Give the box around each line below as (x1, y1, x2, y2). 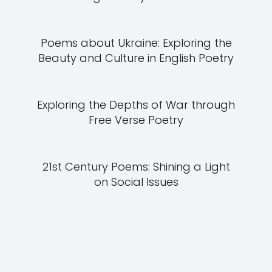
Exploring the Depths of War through (37, 97, 235, 112)
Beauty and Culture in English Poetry (38, 50, 234, 66)
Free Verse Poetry (89, 112, 183, 127)
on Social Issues (93, 174, 178, 189)
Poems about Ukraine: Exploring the (40, 35, 232, 50)
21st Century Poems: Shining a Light (42, 159, 230, 174)
